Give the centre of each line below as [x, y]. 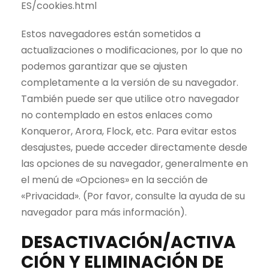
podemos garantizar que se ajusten [104, 67]
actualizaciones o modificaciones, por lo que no [132, 50]
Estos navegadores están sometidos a [111, 34]
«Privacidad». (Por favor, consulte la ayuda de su [133, 196]
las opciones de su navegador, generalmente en [134, 164]
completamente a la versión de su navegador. [130, 83]
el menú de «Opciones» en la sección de [114, 180]
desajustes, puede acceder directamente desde [134, 148]
